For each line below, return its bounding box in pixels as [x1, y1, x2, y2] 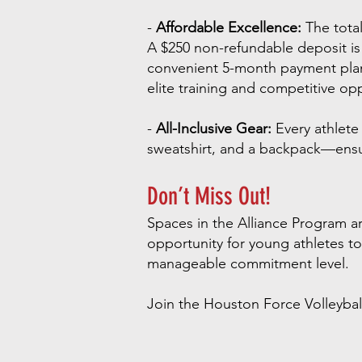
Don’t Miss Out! [147, 182, 271, 211]
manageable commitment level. [147, 255, 349, 272]
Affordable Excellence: [156, 19, 301, 36]
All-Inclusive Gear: [156, 120, 271, 137]
